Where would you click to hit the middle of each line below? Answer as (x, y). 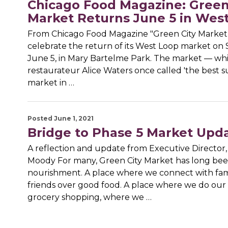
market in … (51, 83)
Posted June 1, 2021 (60, 119)
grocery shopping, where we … (89, 197)
